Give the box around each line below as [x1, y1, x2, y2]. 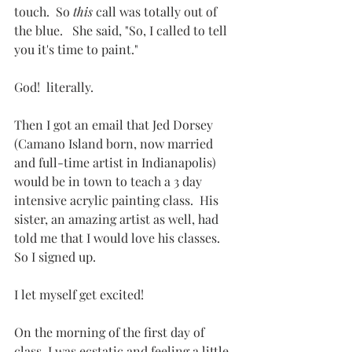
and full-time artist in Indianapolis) [14, 154, 219, 171]
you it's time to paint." [14, 41, 138, 58]
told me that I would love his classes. [14, 229, 226, 247]
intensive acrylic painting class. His [14, 192, 222, 209]
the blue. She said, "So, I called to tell [14, 22, 230, 39]
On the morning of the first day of [14, 324, 207, 341]
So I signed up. [14, 248, 96, 266]
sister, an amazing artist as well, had [14, 211, 222, 228]
